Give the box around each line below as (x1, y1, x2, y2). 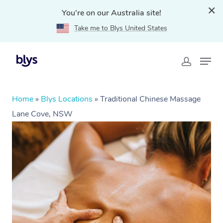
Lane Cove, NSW (12, 109, 73, 119)
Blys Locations (41, 94, 93, 105)
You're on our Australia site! (62, 7, 161, 18)
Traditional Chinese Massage (100, 94, 201, 105)
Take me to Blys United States (74, 23, 167, 33)
